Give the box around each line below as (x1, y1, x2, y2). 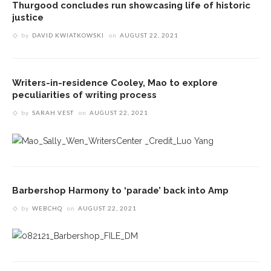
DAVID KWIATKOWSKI (32, 31, 104, 39)
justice (12, 12, 44, 23)
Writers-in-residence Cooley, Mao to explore (12, 77, 218, 88)
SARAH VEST (32, 109, 74, 117)
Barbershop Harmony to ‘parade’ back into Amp (12, 184, 229, 195)
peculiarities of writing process (12, 90, 157, 100)
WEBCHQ (32, 204, 62, 212)
